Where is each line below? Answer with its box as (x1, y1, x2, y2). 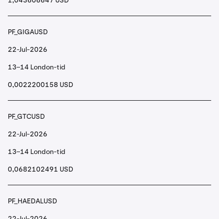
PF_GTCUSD (8, 112, 45, 121)
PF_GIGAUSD (8, 27, 48, 36)
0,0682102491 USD (8, 165, 73, 174)
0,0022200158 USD (8, 80, 73, 89)
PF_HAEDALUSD (8, 197, 57, 205)
